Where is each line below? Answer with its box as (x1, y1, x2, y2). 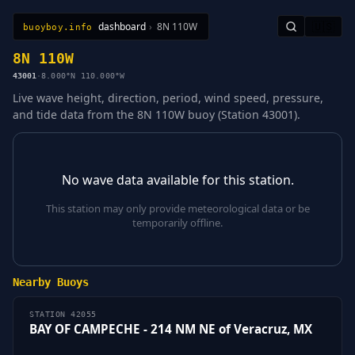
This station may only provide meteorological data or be (45, 200, 310, 216)
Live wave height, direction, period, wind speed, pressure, (13, 90, 323, 105)
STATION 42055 (29, 310, 97, 319)
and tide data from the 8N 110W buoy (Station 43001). (13, 106, 300, 122)
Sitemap (113, 25, 162, 43)
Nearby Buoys (13, 275, 89, 288)
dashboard (98, 20, 147, 33)
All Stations (12, 25, 78, 43)
